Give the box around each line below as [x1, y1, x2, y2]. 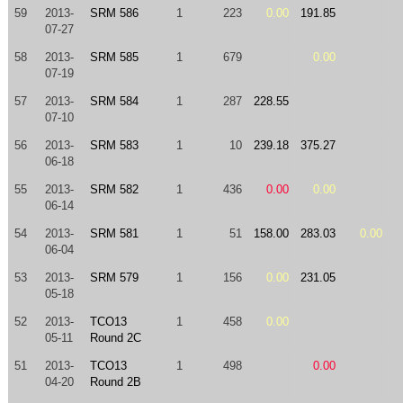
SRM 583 [89, 139, 139, 152]
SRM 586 [89, 6, 139, 20]
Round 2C [89, 331, 141, 345]
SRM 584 [89, 94, 139, 108]
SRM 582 [89, 183, 139, 196]
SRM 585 [89, 50, 139, 64]
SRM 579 [89, 271, 139, 284]
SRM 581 [89, 227, 139, 240]
